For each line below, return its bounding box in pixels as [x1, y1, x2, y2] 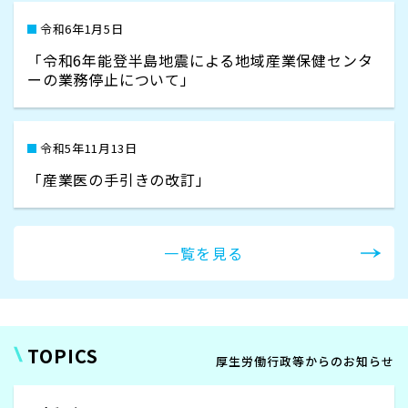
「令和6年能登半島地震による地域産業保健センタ [27, 49, 373, 71]
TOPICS [27, 342, 98, 369]
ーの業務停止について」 [27, 68, 196, 90]
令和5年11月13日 [40, 139, 138, 157]
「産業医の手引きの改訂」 [27, 168, 211, 190]
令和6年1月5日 [40, 20, 124, 37]
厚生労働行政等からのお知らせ [216, 352, 394, 370]
